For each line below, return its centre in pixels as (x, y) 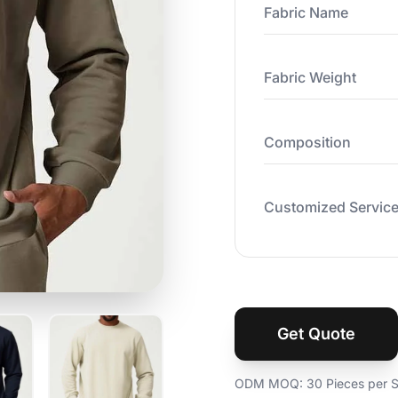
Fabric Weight (310, 77)
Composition (307, 142)
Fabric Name (306, 12)
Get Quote (316, 334)
